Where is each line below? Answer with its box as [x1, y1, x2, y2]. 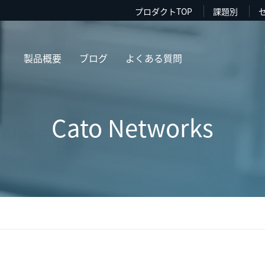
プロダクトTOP [135, 5, 192, 17]
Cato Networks [51, 110, 214, 145]
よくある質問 [125, 50, 182, 65]
